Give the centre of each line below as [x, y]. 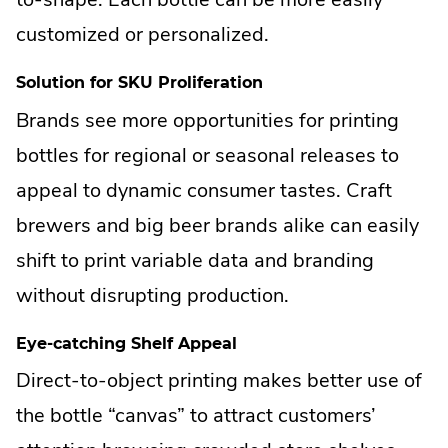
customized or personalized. [142, 35]
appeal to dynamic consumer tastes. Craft [204, 190]
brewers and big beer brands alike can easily [217, 225]
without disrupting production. [152, 295]
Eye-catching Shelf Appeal [126, 343]
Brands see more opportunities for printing [207, 120]
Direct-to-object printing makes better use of [219, 381]
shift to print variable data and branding [195, 260]
